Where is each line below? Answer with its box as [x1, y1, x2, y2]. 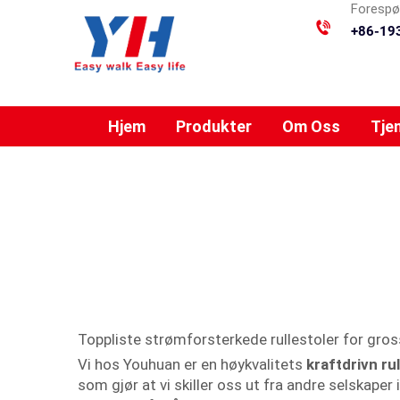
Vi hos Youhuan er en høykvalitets [78, 355, 306, 373]
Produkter [176, 117, 252, 136]
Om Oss [282, 117, 340, 136]
